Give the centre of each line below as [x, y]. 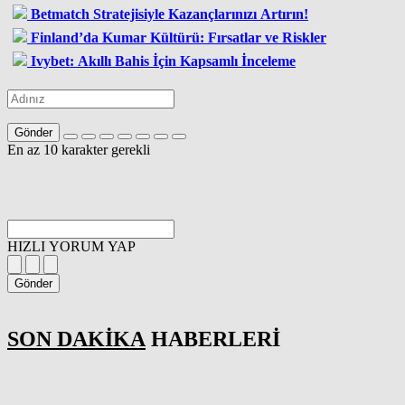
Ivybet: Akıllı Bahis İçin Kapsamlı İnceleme [163, 61]
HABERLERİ [213, 339]
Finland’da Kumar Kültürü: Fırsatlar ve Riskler [179, 37]
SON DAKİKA [76, 339]
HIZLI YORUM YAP [71, 246]
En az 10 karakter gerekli [79, 149]
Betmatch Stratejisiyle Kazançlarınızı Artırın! [170, 14]
